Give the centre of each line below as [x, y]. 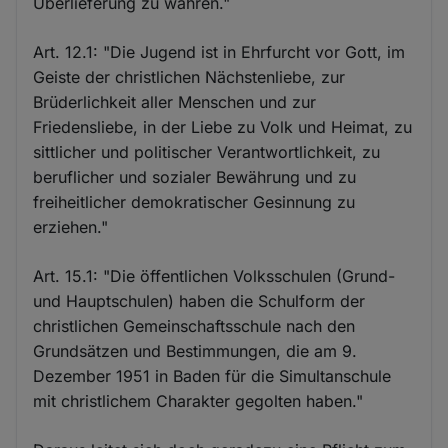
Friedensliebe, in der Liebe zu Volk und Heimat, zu [223, 127]
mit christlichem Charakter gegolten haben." [198, 401]
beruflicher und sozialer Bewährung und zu [195, 177]
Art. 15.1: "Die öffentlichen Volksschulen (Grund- [214, 276]
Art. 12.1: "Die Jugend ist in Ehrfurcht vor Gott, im [219, 52]
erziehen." [71, 227]
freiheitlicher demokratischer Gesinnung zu [194, 202]
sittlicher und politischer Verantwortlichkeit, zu [207, 152]
